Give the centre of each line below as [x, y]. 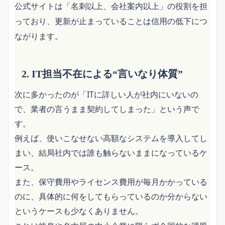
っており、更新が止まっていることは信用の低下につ [111, 21]
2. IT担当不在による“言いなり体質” [102, 74]
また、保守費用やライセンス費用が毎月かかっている [111, 182]
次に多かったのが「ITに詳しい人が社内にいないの [106, 95]
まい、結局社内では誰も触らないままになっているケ [111, 153]
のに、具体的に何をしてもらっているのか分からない [111, 197]
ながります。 [39, 36]
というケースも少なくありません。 [79, 211]
